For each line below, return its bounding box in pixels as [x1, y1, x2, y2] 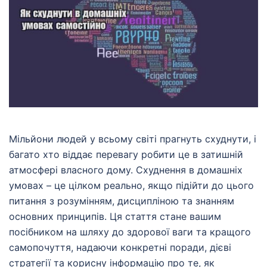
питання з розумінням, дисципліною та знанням [9, 195, 234, 207]
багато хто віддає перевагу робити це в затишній [9, 148, 243, 161]
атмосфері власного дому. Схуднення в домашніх [9, 164, 243, 176]
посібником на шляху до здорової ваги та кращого [9, 226, 251, 238]
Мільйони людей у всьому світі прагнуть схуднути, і [9, 133, 256, 145]
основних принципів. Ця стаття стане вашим [9, 210, 221, 223]
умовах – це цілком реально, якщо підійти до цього [9, 179, 254, 192]
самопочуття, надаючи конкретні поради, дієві [9, 241, 231, 254]
